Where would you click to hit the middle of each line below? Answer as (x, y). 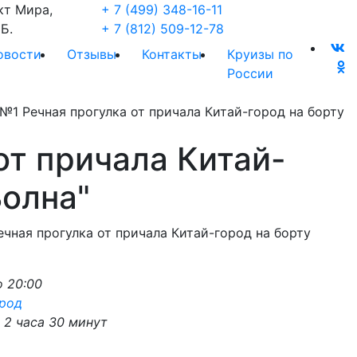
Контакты (172, 54)
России (251, 73)
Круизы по (261, 54)
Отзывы (92, 54)
